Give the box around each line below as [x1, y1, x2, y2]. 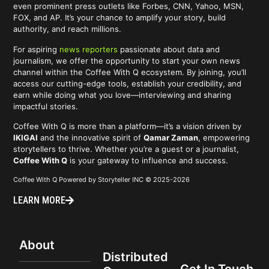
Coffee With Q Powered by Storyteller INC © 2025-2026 [13, 175, 190, 184]
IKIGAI [13, 133, 38, 143]
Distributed [103, 250, 169, 265]
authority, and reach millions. [13, 24, 122, 34]
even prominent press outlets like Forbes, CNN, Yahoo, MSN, [13, 1, 244, 11]
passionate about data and [118, 44, 220, 54]
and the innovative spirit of [38, 133, 144, 143]
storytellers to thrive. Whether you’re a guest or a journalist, [13, 144, 240, 154]
